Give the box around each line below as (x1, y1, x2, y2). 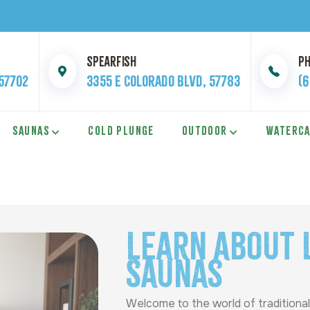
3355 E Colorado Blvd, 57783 (86, 72, 241, 90)
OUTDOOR (181, 123, 228, 138)
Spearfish (86, 53, 137, 70)
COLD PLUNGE (88, 123, 154, 138)
